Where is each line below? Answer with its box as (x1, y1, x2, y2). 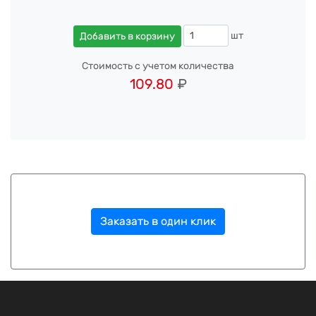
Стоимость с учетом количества (82, 59, 234, 72)
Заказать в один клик (100, 214, 216, 228)
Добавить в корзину (79, 30, 175, 42)
